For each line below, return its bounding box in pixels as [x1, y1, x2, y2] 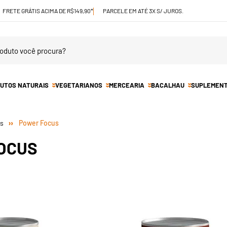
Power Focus [19, 119, 59, 127]
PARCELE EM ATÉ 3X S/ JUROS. [103, 7, 183, 14]
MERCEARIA [109, 81, 144, 89]
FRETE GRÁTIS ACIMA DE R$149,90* [3, 7, 93, 14]
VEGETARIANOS [55, 81, 102, 89]
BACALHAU [151, 81, 184, 89]
